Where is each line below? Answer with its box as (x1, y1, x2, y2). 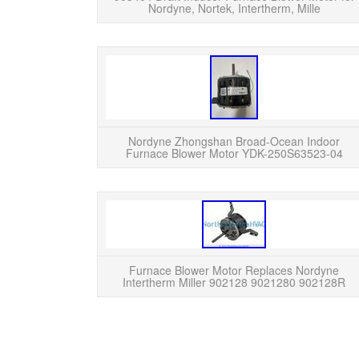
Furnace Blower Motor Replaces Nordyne (129, 262, 339, 278)
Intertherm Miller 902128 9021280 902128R (123, 274, 345, 290)
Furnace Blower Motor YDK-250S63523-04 (125, 145, 343, 161)
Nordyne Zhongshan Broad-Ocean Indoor (128, 133, 340, 149)
